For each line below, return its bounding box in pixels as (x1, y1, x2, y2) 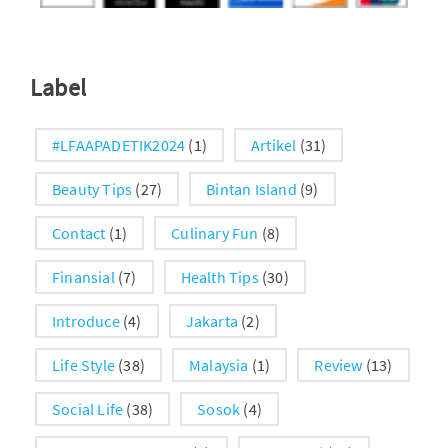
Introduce (52, 310, 120, 331)
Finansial (52, 266, 115, 287)
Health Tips (180, 266, 259, 287)
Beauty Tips (52, 178, 133, 199)
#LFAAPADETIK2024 (52, 134, 186, 155)
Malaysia (189, 354, 249, 375)
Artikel (251, 134, 297, 155)
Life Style (52, 354, 115, 375)
